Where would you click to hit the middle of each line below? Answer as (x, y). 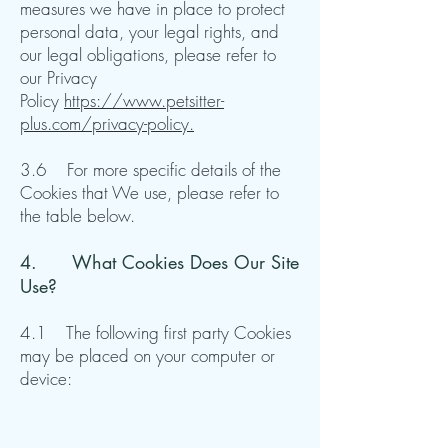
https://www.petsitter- (144, 100)
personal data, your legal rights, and (149, 31)
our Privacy (58, 77)
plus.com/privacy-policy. (107, 123)
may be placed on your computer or (147, 355)
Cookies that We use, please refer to (149, 192)
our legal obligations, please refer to (148, 54)
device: (46, 378)
